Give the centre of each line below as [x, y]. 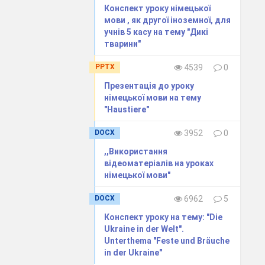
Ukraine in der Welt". [144, 229]
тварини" [123, 43]
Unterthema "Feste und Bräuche [167, 240]
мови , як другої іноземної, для [168, 20]
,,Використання [136, 151]
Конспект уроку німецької [158, 8]
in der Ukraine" [133, 252]
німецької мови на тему [153, 97]
